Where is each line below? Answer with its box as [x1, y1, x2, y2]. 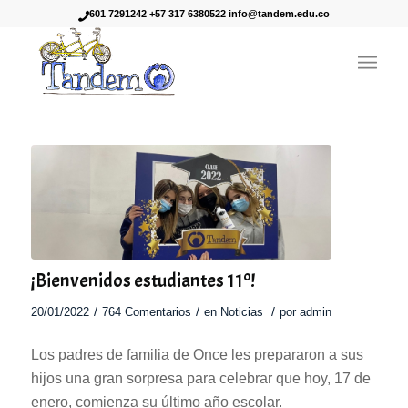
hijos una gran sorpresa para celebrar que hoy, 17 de [30, 371, 371, 387]
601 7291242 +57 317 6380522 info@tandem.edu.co [88, 8, 330, 19]
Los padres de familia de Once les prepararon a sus [30, 347, 363, 363]
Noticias [219, 304, 263, 319]
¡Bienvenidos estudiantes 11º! [30, 268, 255, 292]
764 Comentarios [101, 304, 191, 319]
